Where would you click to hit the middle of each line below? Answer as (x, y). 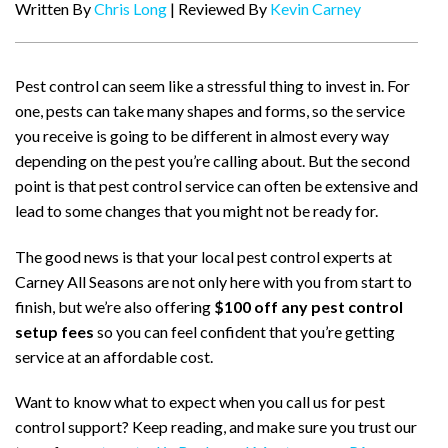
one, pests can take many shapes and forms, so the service (210, 110)
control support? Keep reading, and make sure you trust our (216, 427)
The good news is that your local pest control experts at (203, 256)
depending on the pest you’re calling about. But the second (212, 160)
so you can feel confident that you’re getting (244, 331)
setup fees (54, 331)
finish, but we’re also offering (114, 306)
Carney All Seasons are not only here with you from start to (213, 281)
